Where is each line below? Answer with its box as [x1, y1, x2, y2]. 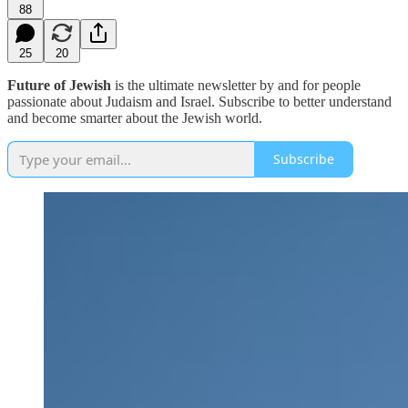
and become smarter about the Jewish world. [7, 109, 262, 126]
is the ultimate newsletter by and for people [111, 76, 361, 93]
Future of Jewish [7, 76, 111, 93]
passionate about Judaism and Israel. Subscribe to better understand [7, 93, 392, 109]
